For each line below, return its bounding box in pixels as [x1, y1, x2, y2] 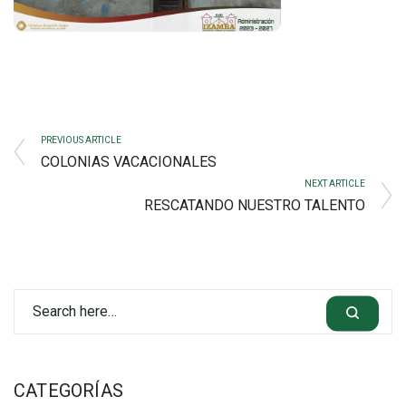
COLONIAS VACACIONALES [41, 152, 217, 170]
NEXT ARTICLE [304, 178, 365, 188]
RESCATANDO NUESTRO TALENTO [144, 196, 365, 214]
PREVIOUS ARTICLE [41, 134, 121, 145]
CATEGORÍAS [14, 379, 123, 401]
